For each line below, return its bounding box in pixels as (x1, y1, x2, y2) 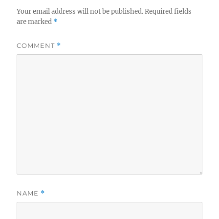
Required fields (145, 7, 192, 16)
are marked (17, 18, 54, 26)
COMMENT (17, 42, 57, 50)
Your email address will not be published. (17, 7, 144, 16)
